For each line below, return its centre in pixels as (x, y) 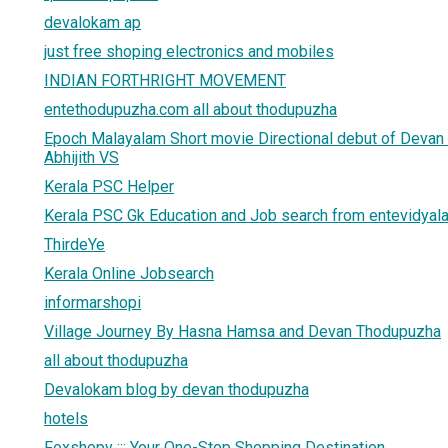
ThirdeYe (74, 244)
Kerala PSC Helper (109, 186)
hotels (66, 418)
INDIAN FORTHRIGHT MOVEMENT (165, 80)
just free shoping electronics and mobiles (189, 51)
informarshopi (92, 302)
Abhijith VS (81, 157)
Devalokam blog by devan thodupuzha (176, 389)
